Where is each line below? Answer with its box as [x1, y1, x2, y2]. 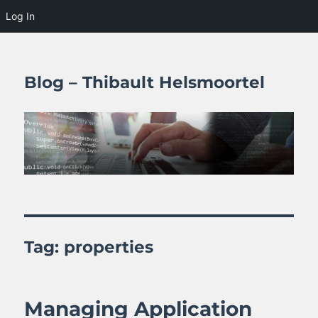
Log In [6, 10, 35, 22]
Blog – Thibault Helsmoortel [24, 72, 265, 92]
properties [64, 237, 154, 258]
